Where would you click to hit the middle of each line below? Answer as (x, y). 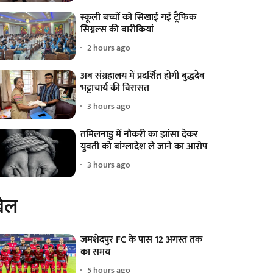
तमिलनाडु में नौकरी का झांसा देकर (140, 134)
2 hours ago (109, 48)
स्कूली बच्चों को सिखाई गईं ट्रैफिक (139, 17)
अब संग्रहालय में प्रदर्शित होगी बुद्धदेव (143, 76)
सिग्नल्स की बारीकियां (117, 29)
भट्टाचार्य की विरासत (115, 88)
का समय (96, 252)
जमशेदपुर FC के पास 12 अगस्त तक (142, 239)
